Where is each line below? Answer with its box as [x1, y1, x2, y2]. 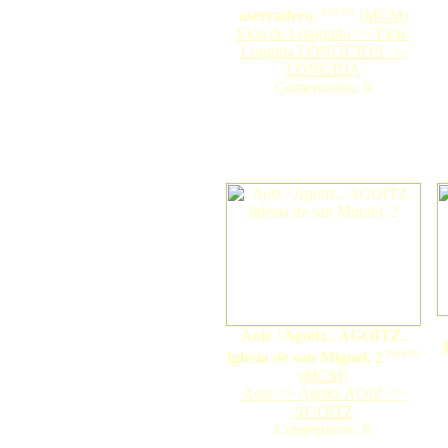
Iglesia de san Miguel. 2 [225, 349, 383, 367]
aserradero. [238, 7, 317, 25]
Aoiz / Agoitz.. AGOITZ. [240, 327, 406, 344]
